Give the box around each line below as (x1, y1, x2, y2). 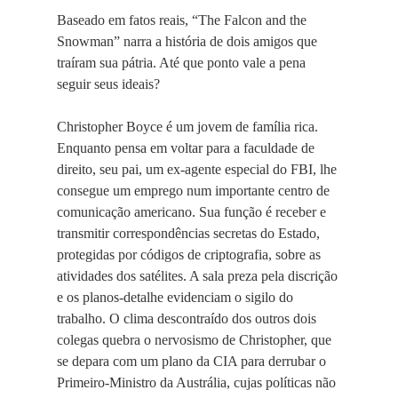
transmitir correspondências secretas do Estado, (57, 226, 320, 241)
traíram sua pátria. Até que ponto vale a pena (57, 55, 306, 70)
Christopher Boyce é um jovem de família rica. (57, 119, 318, 134)
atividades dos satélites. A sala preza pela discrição (57, 268, 338, 283)
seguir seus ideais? (57, 76, 160, 92)
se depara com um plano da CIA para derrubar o (57, 354, 326, 369)
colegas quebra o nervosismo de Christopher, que (57, 332, 331, 347)
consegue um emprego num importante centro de (57, 183, 330, 198)
